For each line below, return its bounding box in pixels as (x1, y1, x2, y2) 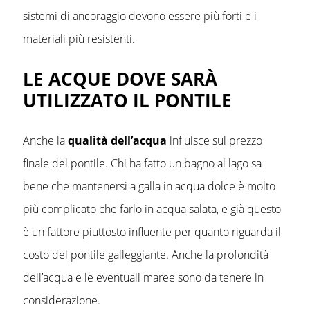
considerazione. (23, 293, 100, 309)
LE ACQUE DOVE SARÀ (23, 66, 217, 92)
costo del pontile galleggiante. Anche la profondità (23, 247, 268, 263)
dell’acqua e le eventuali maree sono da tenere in (23, 270, 264, 286)
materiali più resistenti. (23, 31, 135, 47)
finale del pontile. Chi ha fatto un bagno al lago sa (23, 156, 262, 172)
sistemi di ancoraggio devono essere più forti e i (23, 8, 257, 24)
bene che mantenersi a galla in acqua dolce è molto (23, 179, 275, 194)
